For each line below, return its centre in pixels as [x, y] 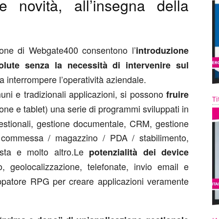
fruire [178, 94]
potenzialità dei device [139, 152]
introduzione [162, 50]
